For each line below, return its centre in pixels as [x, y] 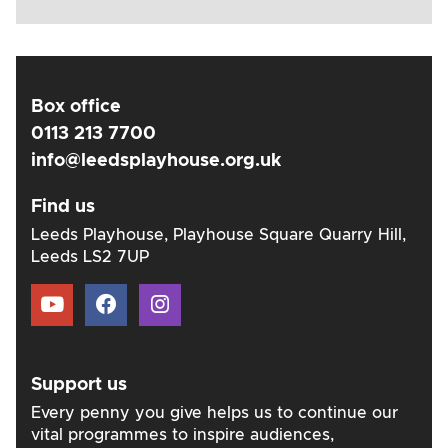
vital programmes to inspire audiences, [182, 435]
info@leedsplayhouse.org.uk [156, 161]
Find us [63, 207]
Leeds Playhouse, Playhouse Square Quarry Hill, [218, 235]
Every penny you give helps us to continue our [214, 413]
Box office [76, 107]
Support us [79, 385]
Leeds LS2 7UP [90, 257]
